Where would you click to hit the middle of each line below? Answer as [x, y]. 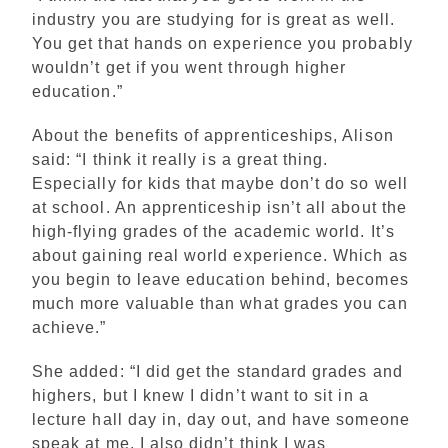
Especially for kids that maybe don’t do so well [220, 183]
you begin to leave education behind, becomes [220, 279]
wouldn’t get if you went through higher [189, 67]
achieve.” [69, 327]
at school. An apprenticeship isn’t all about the [219, 207]
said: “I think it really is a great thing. [180, 159]
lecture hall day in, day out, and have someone [221, 419]
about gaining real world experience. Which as [220, 255]
